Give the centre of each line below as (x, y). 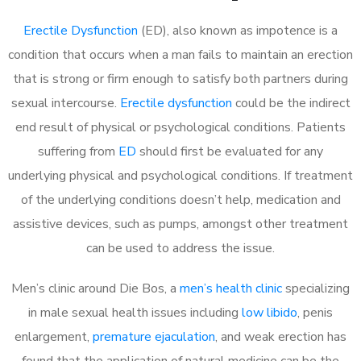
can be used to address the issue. (180, 248)
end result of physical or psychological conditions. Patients (180, 127)
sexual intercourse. (65, 103)
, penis (315, 312)
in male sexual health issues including (135, 312)
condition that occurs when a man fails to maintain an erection (180, 54)
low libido (270, 312)
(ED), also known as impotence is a (238, 30)
